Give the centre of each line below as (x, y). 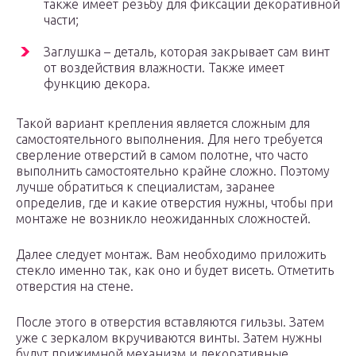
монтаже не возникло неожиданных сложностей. (163, 219)
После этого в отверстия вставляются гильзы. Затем (170, 322)
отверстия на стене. (75, 286)
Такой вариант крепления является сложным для (163, 124)
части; (61, 20)
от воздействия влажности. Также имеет (164, 68)
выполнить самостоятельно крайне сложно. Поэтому (173, 171)
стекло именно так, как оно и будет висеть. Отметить (175, 271)
